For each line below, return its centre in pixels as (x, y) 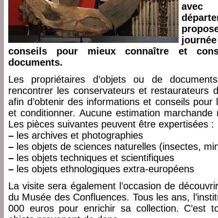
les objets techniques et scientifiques (94, 158)
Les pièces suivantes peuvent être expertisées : (111, 124)
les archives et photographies (78, 135)
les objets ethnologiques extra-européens (104, 169)
